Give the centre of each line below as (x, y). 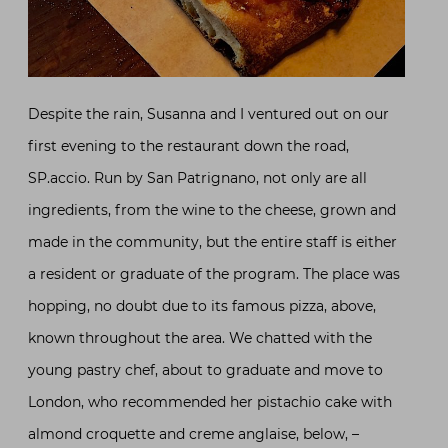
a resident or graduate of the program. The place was (214, 274)
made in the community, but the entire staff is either (212, 242)
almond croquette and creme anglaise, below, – (193, 434)
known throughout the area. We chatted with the (200, 338)
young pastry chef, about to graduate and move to (205, 370)
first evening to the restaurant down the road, (188, 146)
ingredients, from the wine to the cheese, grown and (212, 210)
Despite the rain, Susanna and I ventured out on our (208, 114)
